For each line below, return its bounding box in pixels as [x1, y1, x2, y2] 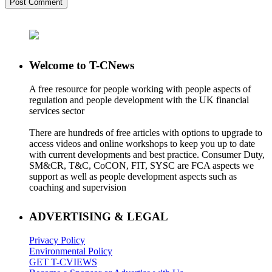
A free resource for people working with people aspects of [29, 84, 251, 95]
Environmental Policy [29, 245, 112, 256]
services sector [29, 106, 84, 117]
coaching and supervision [29, 182, 126, 193]
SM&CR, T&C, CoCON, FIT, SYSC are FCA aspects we [29, 160, 254, 171]
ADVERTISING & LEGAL [29, 210, 168, 223]
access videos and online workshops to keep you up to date [29, 138, 255, 149]
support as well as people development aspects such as [29, 171, 237, 182]
